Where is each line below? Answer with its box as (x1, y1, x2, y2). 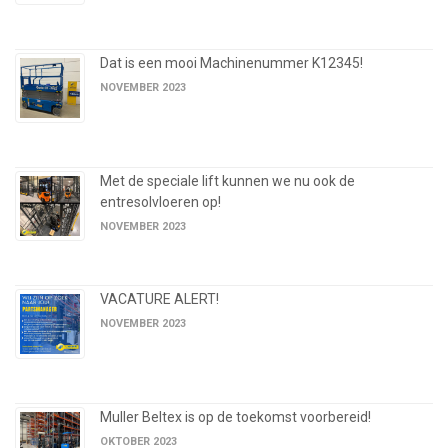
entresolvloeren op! (100, 194, 221, 211)
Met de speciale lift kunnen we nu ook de (100, 173, 355, 190)
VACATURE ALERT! (100, 291, 219, 308)
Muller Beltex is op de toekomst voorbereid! (100, 409, 371, 426)
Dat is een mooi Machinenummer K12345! (100, 55, 363, 72)
